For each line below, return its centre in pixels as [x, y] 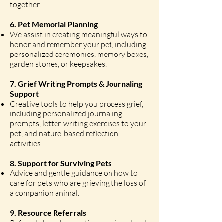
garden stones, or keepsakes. [58, 64]
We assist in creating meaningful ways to [79, 34]
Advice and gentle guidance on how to [74, 173]
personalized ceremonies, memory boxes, [79, 54]
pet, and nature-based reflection [64, 133]
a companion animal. [45, 193]
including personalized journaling [66, 113]
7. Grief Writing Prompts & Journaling [76, 83]
